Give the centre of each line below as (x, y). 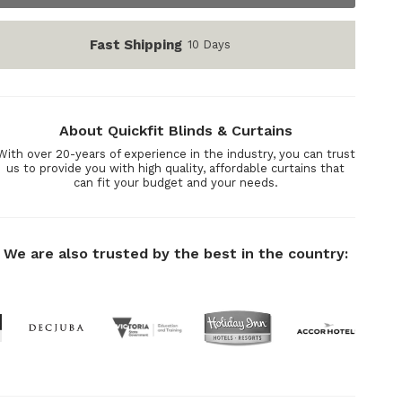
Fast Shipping (136, 45)
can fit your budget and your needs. (175, 183)
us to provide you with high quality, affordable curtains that (176, 169)
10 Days (210, 45)
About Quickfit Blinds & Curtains (175, 131)
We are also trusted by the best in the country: (175, 254)
